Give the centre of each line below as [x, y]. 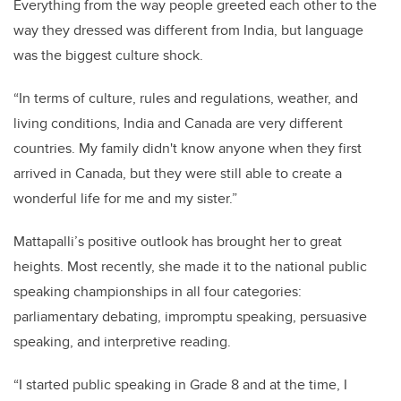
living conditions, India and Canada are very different [178, 124]
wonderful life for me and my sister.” [125, 199]
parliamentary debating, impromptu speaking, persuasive [190, 317]
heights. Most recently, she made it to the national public [190, 267]
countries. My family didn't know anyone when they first [188, 149]
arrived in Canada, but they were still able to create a [178, 174]
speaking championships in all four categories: [158, 292]
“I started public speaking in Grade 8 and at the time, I [180, 385]
